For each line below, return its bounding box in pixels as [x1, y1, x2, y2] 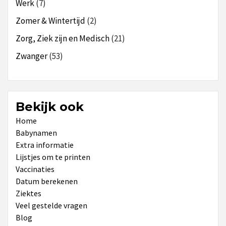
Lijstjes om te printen [16, 151, 90, 162]
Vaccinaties [16, 163, 54, 174]
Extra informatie [16, 139, 74, 150]
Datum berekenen [16, 176, 78, 186]
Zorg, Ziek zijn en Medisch [16, 32, 109, 44]
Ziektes [16, 188, 41, 198]
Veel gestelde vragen [16, 200, 87, 210]
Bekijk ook [16, 99, 84, 114]
